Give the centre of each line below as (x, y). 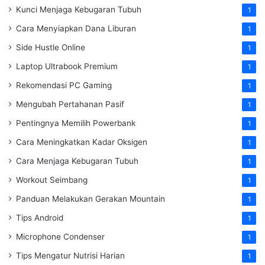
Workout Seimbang (52, 180)
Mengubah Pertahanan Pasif (70, 104)
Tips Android (40, 218)
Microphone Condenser (60, 237)
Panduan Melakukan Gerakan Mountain (91, 199)
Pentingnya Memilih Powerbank (76, 123)
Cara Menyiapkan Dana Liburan (76, 29)
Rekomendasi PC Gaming (64, 85)
